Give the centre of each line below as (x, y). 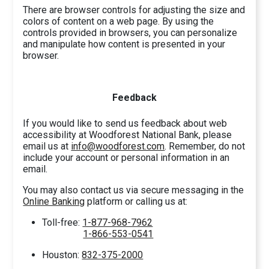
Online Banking (54, 202)
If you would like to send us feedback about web (125, 124)
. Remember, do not (205, 147)
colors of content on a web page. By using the (119, 22)
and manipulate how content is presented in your (124, 44)
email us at (47, 147)
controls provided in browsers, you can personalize (130, 33)
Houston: (62, 255)
